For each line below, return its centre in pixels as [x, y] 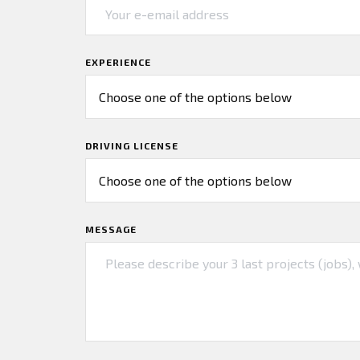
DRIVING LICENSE [131, 146]
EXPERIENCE [118, 62]
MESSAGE [110, 229]
